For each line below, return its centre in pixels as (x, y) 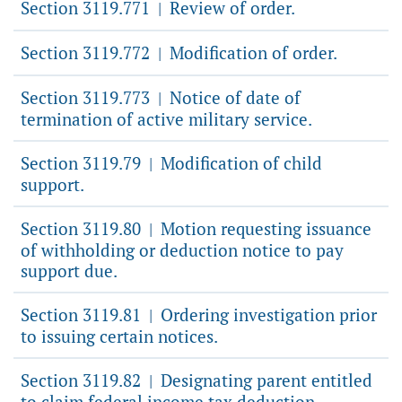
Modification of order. (251, 52)
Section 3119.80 (83, 228)
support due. (69, 271)
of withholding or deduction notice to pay (182, 250)
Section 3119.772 (87, 52)
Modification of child (239, 163)
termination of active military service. (166, 119)
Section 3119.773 (87, 97)
